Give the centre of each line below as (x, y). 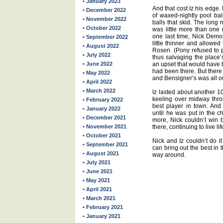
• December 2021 (104, 117)
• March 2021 (99, 198)
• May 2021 (96, 180)
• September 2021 (105, 144)
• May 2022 (96, 73)
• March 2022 (99, 91)
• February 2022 (103, 100)
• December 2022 (104, 10)
